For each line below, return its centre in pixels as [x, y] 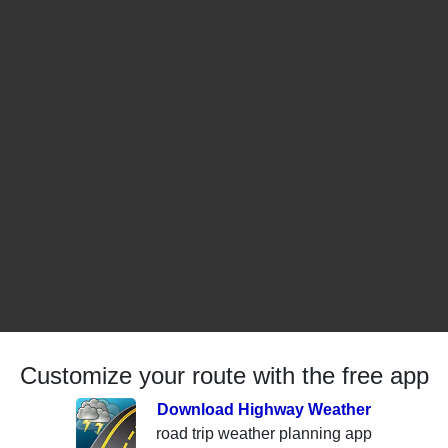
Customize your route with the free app [224, 376]
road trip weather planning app [264, 434]
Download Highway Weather [264, 410]
